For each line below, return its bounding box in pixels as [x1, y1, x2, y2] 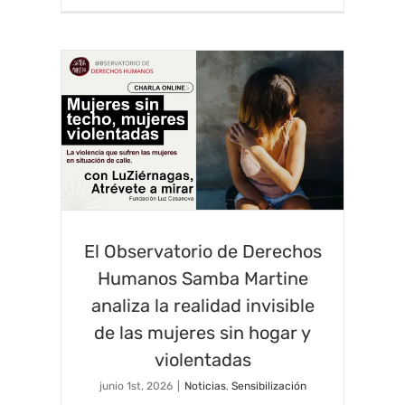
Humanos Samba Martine [97, 267, 308, 289]
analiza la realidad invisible [90, 294, 315, 316]
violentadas [154, 348, 251, 371]
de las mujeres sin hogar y [94, 321, 311, 344]
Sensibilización [231, 379, 306, 392]
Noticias [184, 379, 226, 392]
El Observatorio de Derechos [83, 240, 322, 262]
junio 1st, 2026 [99, 379, 173, 392]
